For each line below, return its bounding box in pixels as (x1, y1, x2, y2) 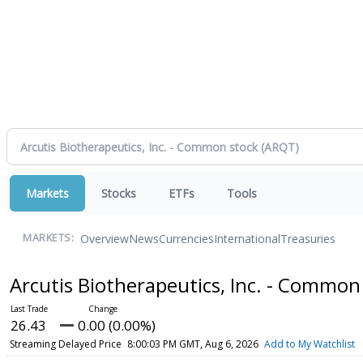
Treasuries (280, 230, 335, 246)
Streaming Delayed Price (9, 337, 122, 351)
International (214, 230, 280, 246)
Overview (80, 230, 129, 246)
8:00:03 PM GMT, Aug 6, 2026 (126, 337, 258, 351)
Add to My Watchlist (263, 337, 355, 351)
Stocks (101, 186, 136, 201)
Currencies (159, 230, 214, 246)
